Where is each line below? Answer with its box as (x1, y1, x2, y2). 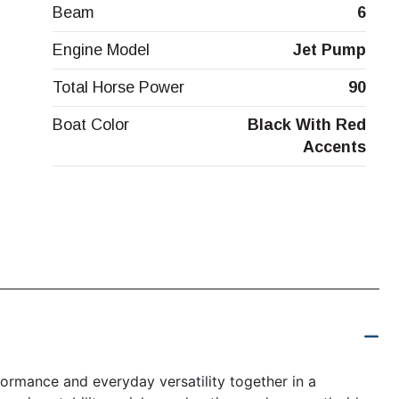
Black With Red (247, 116, 366, 134)
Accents (302, 138, 366, 157)
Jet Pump (292, 41, 366, 60)
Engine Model (52, 41, 150, 60)
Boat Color (52, 116, 129, 134)
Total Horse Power (52, 78, 184, 97)
